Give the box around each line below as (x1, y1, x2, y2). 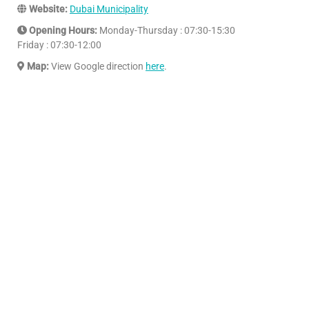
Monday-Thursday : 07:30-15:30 (97, 24, 235, 36)
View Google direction (49, 60, 146, 72)
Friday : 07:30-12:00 (17, 39, 101, 50)
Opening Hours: (27, 24, 97, 36)
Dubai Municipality (70, 3, 148, 14)
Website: (27, 3, 70, 14)
